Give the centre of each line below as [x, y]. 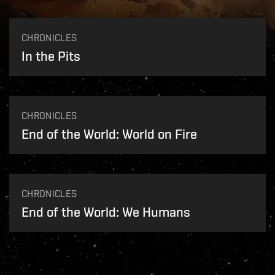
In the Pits [51, 56]
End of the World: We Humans [106, 212]
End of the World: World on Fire [109, 134]
